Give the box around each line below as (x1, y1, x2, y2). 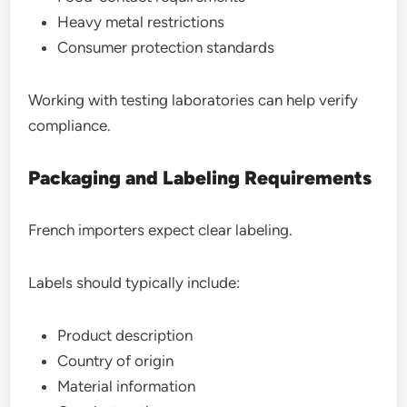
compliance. (28, 116, 112, 134)
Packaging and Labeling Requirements (28, 166, 372, 189)
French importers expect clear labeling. (28, 221, 293, 239)
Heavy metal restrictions (57, 13, 225, 31)
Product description (57, 326, 194, 344)
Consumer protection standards (57, 38, 275, 56)
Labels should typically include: (28, 273, 241, 292)
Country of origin (57, 352, 174, 370)
